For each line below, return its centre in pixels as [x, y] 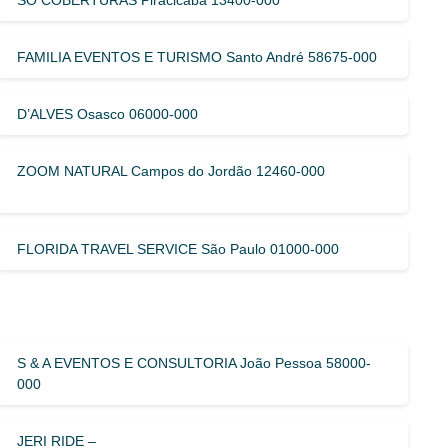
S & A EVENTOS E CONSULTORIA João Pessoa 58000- [194, 362]
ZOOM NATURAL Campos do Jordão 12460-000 [171, 170]
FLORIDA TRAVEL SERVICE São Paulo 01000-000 [178, 248]
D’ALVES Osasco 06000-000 [108, 113]
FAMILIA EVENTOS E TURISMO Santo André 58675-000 [197, 56]
